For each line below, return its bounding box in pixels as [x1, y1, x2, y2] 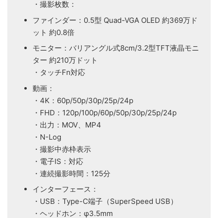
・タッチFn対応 [33, 68, 85, 77]
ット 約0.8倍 [33, 27, 74, 37]
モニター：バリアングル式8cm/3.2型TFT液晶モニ [33, 43, 199, 53]
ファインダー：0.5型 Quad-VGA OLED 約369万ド [33, 15, 198, 25]
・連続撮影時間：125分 [33, 168, 110, 178]
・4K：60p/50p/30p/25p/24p [33, 95, 133, 105]
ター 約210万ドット [33, 55, 98, 65]
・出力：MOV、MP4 [33, 120, 101, 129]
